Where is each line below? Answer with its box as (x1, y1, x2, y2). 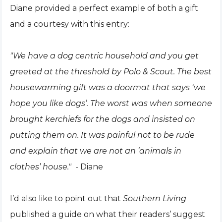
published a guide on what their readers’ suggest (10, 210, 205, 219)
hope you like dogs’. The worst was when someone (10, 99, 212, 108)
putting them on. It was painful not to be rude (10, 130, 195, 140)
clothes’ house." (10, 162, 71, 171)
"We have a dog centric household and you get (10, 51, 199, 60)
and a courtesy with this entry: (10, 19, 129, 29)
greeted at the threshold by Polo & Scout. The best (10, 67, 212, 76)
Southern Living (123, 194, 186, 203)
